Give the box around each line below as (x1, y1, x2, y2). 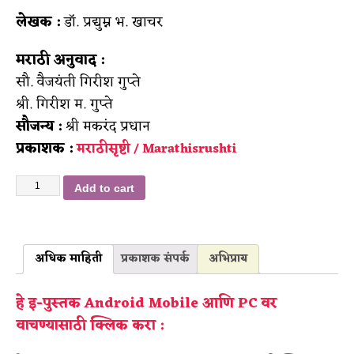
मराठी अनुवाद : (16, 47, 104, 73)
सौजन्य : (16, 114, 62, 140)
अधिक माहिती (35, 249, 102, 269)
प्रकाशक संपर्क (121, 249, 190, 269)
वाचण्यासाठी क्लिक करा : (16, 313, 164, 338)
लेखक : (16, 9, 60, 36)
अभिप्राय (209, 249, 247, 269)
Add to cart (73, 181, 134, 194)
